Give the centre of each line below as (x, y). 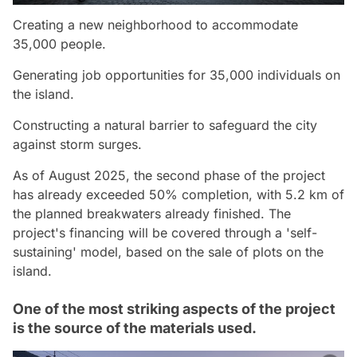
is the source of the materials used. (135, 328)
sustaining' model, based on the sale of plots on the (168, 251)
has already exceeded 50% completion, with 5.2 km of (178, 194)
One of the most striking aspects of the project (174, 308)
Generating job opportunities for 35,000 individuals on (177, 75)
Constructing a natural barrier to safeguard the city (165, 125)
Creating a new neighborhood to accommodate (155, 24)
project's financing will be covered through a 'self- (165, 232)
